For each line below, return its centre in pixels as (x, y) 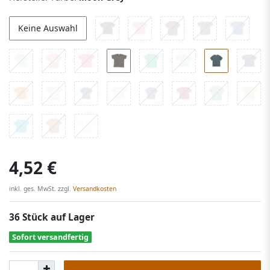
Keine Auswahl (48, 28)
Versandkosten (94, 188)
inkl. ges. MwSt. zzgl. (40, 188)
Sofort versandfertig (51, 237)
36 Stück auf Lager (52, 217)
